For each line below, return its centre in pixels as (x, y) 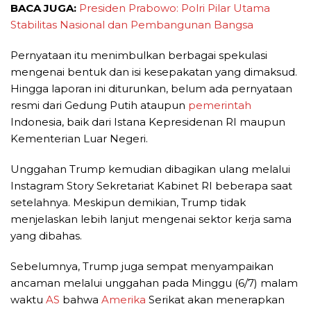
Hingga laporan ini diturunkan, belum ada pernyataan (151, 89)
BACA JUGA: (45, 8)
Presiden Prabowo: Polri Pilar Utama (175, 8)
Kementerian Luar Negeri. (79, 139)
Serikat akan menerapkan (215, 300)
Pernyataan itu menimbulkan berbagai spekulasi (139, 56)
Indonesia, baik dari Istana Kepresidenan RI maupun (148, 122)
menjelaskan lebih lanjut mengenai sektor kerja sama (151, 219)
